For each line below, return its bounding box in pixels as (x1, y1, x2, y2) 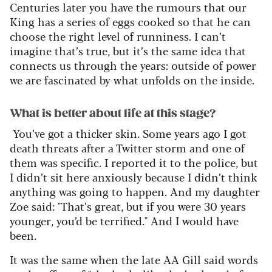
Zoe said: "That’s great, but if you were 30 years (10, 197, 246, 214)
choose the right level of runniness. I (10, 27, 201, 44)
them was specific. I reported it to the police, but (10, 154, 258, 170)
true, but (83, 42, 133, 58)
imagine (10, 42, 55, 58)
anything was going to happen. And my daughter (10, 183, 260, 199)
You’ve (13, 124, 45, 141)
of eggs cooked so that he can (99, 13, 251, 29)
